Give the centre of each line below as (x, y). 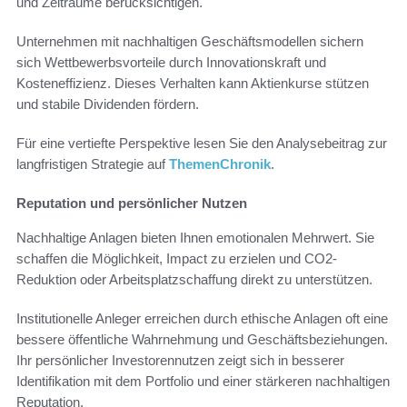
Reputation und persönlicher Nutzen (132, 203)
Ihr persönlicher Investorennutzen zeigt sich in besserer (180, 361)
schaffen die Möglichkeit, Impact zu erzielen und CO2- (177, 259)
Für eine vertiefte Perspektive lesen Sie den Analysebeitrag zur (202, 144)
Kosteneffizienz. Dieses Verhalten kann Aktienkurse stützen (193, 84)
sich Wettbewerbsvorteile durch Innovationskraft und (171, 63)
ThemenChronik (220, 164)
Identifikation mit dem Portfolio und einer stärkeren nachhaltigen (203, 382)
